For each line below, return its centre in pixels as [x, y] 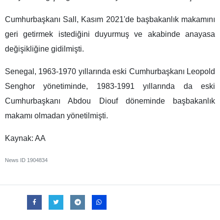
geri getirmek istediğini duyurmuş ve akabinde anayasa [110, 34]
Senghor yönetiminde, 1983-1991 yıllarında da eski [110, 86]
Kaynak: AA [25, 138]
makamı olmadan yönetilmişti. [56, 116]
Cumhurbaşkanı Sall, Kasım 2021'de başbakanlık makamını [110, 20]
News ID [16, 160]
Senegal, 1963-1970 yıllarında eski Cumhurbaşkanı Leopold [110, 72]
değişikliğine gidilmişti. [44, 49]
